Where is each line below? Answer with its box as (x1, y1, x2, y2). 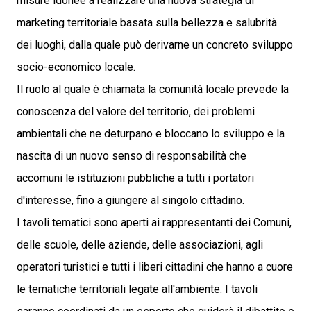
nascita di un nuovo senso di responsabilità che (17, 149, 246, 162)
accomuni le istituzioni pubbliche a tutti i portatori (17, 171, 254, 185)
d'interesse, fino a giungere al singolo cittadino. (17, 194, 244, 207)
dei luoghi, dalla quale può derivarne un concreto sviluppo (17, 38, 293, 51)
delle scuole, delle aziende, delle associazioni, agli (17, 238, 263, 251)
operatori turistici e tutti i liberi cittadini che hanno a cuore (17, 260, 293, 274)
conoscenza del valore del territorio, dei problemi (17, 105, 255, 118)
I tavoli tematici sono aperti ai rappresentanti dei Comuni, (17, 216, 292, 229)
